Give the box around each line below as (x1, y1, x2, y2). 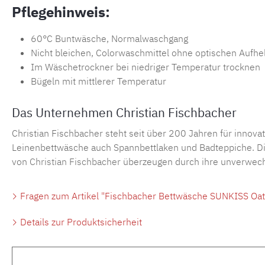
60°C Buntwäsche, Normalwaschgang (31, 32, 188, 44)
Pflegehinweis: (12, 2, 110, 21)
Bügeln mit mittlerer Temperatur (31, 75, 166, 87)
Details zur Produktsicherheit (18, 215, 142, 228)
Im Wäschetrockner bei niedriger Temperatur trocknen (31, 60, 260, 73)
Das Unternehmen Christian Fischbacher (12, 104, 237, 121)
